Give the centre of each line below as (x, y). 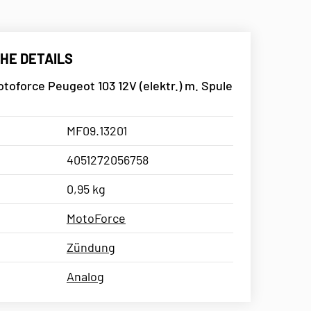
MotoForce (96, 218)
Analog (85, 276)
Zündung (91, 247)
